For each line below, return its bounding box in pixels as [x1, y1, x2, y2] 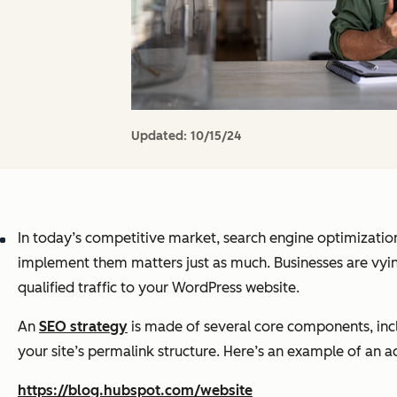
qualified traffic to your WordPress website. [18, 278, 300, 296]
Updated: [131, 128, 191, 144]
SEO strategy [39, 317, 128, 335]
